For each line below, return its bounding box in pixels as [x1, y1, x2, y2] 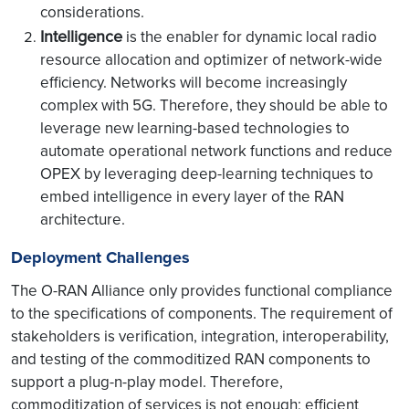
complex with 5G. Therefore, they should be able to [40, 94, 388, 116]
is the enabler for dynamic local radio [122, 26, 377, 47]
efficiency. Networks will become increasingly [40, 71, 347, 93]
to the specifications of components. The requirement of [11, 302, 393, 324]
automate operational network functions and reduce [40, 140, 393, 162]
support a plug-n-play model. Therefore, [11, 371, 283, 393]
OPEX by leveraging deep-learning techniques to [40, 163, 373, 184]
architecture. [40, 208, 125, 230]
